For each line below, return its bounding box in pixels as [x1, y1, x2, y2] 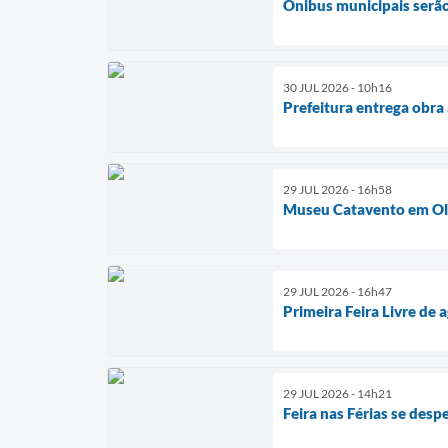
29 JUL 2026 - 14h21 [283, 385, 392, 401]
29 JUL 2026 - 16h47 [283, 283, 392, 299]
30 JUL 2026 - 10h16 [283, 79, 392, 95]
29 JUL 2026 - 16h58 [283, 181, 392, 197]
